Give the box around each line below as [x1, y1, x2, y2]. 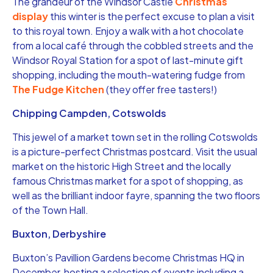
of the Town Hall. [12, 203, 88, 216]
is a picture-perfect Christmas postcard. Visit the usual [12, 144, 257, 158]
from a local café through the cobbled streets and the [12, 38, 253, 52]
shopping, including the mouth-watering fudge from [12, 68, 245, 81]
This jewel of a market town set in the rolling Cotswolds [12, 130, 258, 143]
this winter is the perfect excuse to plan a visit [48, 9, 255, 23]
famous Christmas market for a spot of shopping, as [12, 174, 243, 187]
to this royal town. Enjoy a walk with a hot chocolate [12, 24, 244, 37]
